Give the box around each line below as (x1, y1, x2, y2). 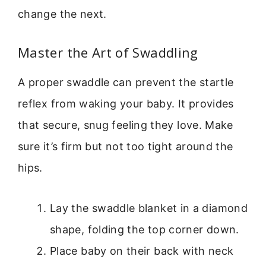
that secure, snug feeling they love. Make (18, 118, 233, 131)
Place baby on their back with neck (50, 245, 234, 258)
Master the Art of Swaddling (18, 43, 198, 61)
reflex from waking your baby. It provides (18, 97, 234, 110)
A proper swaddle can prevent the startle (18, 75, 234, 88)
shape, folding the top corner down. (50, 223, 239, 236)
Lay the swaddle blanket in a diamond (50, 202, 248, 215)
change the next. (18, 8, 107, 21)
